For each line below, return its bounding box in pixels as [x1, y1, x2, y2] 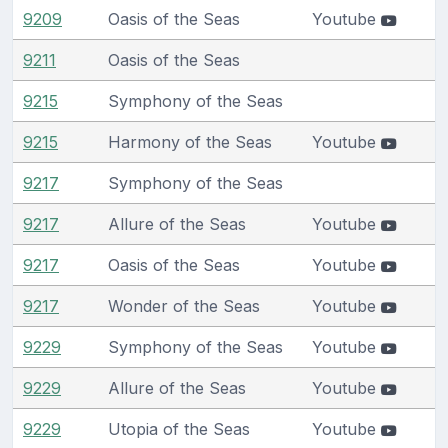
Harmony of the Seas [108, 131, 272, 152]
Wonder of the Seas [108, 295, 260, 316]
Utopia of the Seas [108, 418, 250, 439]
